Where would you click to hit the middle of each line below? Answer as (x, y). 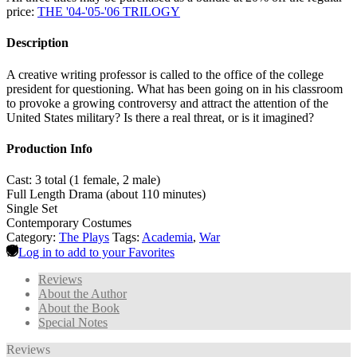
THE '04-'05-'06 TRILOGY (109, 12)
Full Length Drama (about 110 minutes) (106, 194)
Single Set (32, 209)
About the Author (82, 294)
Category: (33, 237)
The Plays (84, 237)
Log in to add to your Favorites (96, 253)
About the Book (79, 308)
